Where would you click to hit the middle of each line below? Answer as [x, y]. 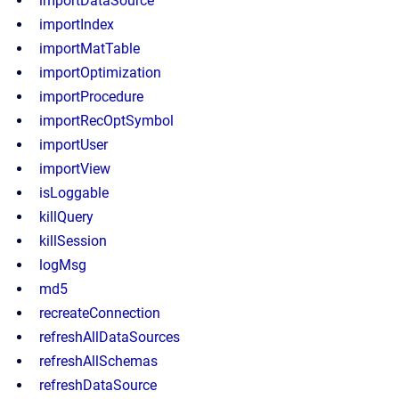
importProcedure [91, 97]
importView [75, 169]
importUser [73, 145]
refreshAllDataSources [110, 337]
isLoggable [74, 193]
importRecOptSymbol [106, 121]
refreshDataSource [98, 385]
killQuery [66, 217]
